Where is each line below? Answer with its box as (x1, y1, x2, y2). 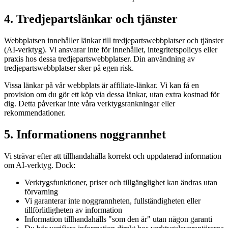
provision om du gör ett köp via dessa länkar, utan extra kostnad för (4, 90, 219, 99)
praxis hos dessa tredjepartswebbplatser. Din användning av (4, 54, 195, 63)
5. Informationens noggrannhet (4, 127, 166, 141)
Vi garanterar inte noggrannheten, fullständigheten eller (24, 196, 201, 205)
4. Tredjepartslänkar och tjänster (4, 12, 178, 25)
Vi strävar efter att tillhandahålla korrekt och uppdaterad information (4, 151, 221, 160)
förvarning (24, 187, 58, 196)
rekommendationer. (4, 108, 66, 117)
